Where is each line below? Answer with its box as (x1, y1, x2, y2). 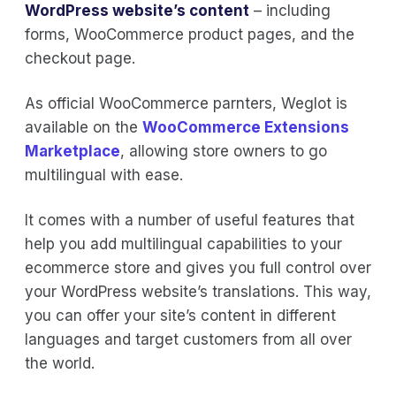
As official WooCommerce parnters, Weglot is (25, 94, 347, 112)
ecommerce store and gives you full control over (25, 258, 371, 277)
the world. (25, 354, 95, 372)
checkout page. (25, 49, 135, 67)
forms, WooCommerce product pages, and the (25, 25, 354, 43)
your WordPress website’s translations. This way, (25, 282, 371, 301)
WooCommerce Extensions (142, 118, 349, 136)
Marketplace (25, 141, 120, 160)
